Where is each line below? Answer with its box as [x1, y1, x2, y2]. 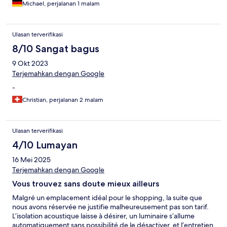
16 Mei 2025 [12, 155, 51, 165]
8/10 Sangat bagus [12, 43, 99, 55]
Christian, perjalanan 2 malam [22, 96, 103, 104]
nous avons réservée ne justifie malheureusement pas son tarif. [12, 202, 209, 212]
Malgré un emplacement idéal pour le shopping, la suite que [12, 193, 202, 203]
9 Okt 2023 [12, 59, 48, 68]
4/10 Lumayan [12, 139, 78, 152]
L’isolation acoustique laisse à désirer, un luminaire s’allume [12, 211, 195, 221]
